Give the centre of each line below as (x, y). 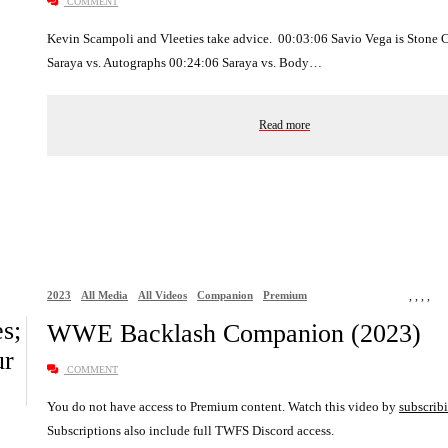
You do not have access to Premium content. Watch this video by (223, 407)
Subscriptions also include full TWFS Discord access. (190, 431)
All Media (104, 295)
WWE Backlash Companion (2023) (234, 334)
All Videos (162, 295)
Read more (284, 125)
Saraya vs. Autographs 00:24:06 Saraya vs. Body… (184, 63)
